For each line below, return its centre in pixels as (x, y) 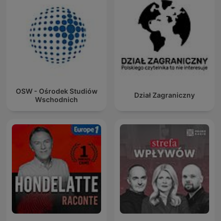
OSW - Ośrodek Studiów (56, 91)
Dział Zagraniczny (165, 95)
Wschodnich (56, 99)
